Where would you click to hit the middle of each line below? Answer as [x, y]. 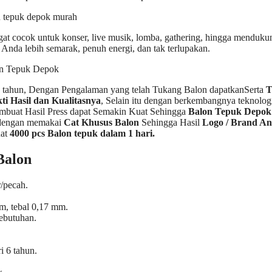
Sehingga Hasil [171, 123]
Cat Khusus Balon [101, 123]
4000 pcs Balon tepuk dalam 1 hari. [82, 134]
